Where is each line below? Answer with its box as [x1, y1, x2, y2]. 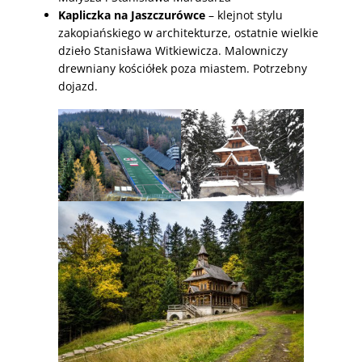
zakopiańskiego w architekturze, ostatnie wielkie [58, 25, 318, 41]
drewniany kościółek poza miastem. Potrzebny [58, 61, 307, 77]
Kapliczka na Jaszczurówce [58, 7, 205, 23]
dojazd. [58, 78, 98, 95]
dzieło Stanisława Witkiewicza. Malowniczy [58, 43, 288, 59]
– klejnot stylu [205, 7, 283, 23]
